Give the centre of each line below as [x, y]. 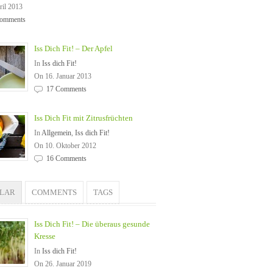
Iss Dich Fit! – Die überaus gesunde [92, 224]
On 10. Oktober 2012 [65, 146]
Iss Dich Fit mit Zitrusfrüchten [83, 118]
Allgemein [56, 133]
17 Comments [66, 89]
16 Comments [66, 158]
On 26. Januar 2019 [63, 264]
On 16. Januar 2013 [63, 76]
